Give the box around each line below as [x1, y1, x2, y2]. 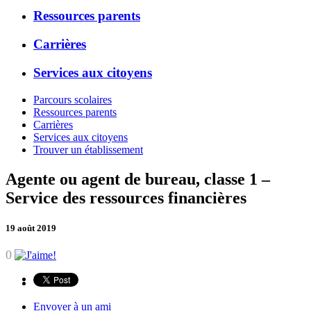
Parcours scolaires [33, 93, 112, 106]
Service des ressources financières [6, 188, 246, 207]
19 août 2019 [6, 222, 56, 233]
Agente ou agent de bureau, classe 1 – [6, 169, 270, 188]
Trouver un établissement [33, 143, 143, 155]
